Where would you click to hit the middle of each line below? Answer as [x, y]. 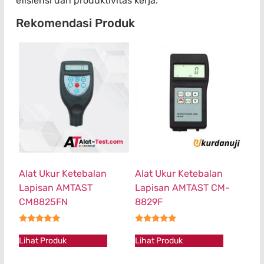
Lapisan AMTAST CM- [182, 187]
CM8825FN [43, 202]
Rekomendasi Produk [75, 23]
